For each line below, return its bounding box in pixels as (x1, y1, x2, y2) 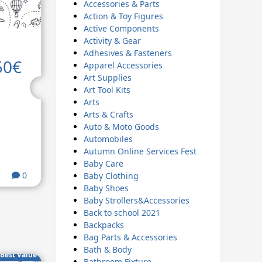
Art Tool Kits (83, 84, 130, 95)
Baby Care (83, 158, 123, 169)
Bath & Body (83, 244, 132, 255)
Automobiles (83, 133, 133, 144)
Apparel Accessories (83, 60, 163, 71)
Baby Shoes (83, 182, 129, 194)
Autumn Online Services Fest (83, 146, 196, 157)
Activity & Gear (83, 35, 141, 46)
